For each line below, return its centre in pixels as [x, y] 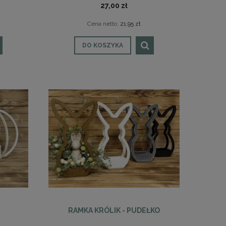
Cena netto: [104, 23]
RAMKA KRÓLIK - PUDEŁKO [114, 210]
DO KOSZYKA [103, 45]
